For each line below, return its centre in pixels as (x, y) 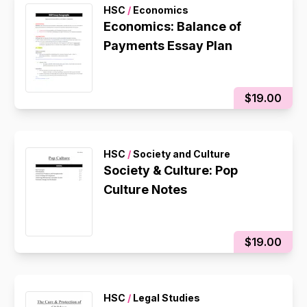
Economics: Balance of (173, 26)
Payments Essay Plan (168, 46)
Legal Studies (166, 298)
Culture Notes (146, 189)
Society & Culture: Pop (171, 170)
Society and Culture (181, 154)
